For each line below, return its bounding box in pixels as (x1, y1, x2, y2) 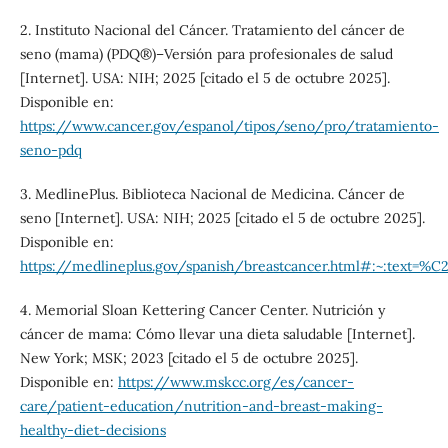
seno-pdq (19, 141, 82, 160)
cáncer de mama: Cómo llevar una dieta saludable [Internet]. (19, 325, 415, 344)
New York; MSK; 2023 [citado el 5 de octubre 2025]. (19, 349, 358, 368)
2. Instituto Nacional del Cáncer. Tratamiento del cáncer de (19, 21, 405, 40)
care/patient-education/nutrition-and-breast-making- (19, 397, 383, 416)
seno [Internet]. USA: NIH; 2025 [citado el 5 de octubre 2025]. (19, 209, 425, 228)
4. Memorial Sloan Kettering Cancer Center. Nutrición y (19, 301, 385, 320)
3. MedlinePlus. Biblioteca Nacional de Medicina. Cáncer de (19, 185, 405, 204)
